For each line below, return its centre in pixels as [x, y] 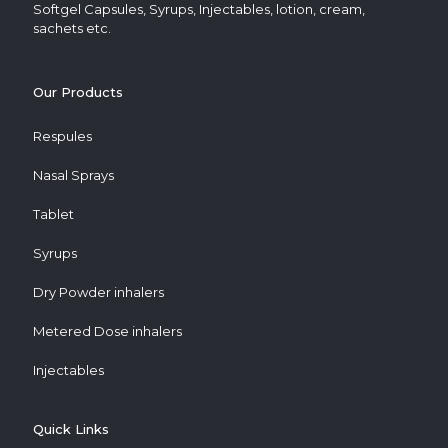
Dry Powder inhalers [98, 292]
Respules [62, 136]
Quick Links [71, 429]
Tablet [53, 214]
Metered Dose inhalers [107, 331]
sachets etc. [72, 28]
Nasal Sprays [73, 175]
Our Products [78, 92]
